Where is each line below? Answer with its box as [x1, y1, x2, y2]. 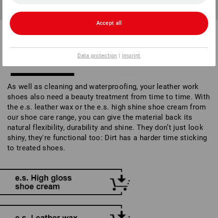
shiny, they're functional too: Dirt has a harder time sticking [7, 133, 207, 143]
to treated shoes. [7, 144, 66, 153]
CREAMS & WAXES [7, 54, 83, 65]
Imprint [122, 52, 141, 59]
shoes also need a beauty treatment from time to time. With [7, 92, 210, 102]
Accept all [96, 19, 122, 26]
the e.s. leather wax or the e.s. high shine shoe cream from [7, 103, 206, 112]
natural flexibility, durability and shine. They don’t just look [7, 123, 203, 132]
